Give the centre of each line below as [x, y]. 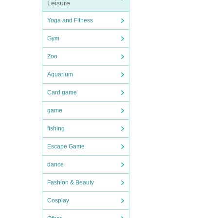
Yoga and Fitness [70, 20]
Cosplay [58, 200]
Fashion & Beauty [71, 182]
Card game [62, 92]
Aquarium [60, 74]
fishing [56, 128]
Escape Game [66, 146]
